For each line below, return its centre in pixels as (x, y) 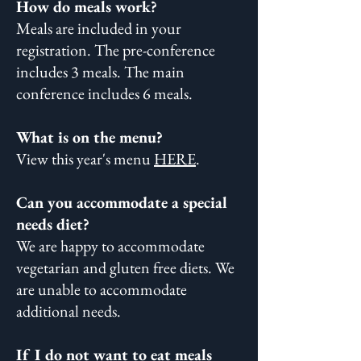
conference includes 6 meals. (106, 93)
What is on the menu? (89, 137)
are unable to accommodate (102, 289)
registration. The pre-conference (116, 50)
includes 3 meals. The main (100, 72)
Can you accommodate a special (122, 202)
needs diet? (53, 224)
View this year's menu (85, 159)
